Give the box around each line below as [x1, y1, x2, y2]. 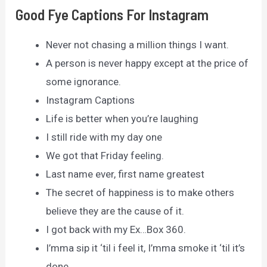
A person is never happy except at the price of [46, 57, 249, 70]
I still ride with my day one [46, 131, 163, 144]
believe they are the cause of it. [46, 205, 185, 218]
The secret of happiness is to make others [46, 187, 235, 199]
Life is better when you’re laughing [46, 113, 199, 125]
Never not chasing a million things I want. [46, 39, 229, 51]
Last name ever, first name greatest [46, 168, 205, 181]
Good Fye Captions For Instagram [15, 5, 209, 24]
